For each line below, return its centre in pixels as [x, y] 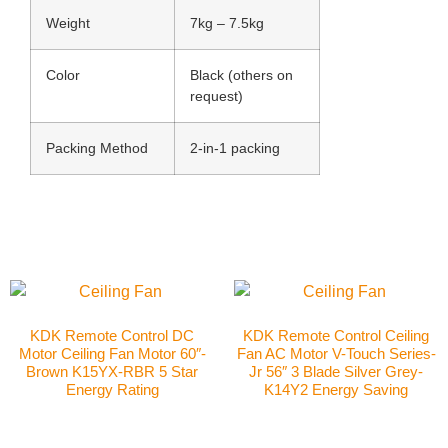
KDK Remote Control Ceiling [336, 336]
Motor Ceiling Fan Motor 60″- [112, 354]
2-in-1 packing [235, 147]
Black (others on [241, 74]
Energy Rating [112, 390]
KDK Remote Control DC [112, 336]
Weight [68, 22]
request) [216, 95]
